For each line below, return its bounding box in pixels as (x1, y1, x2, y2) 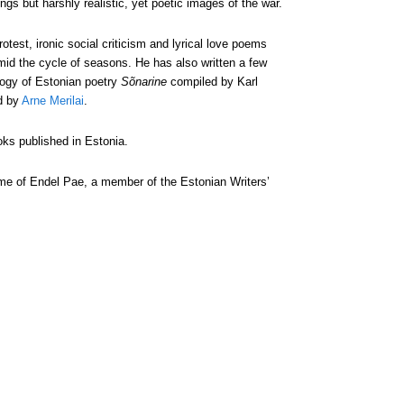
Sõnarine (121, 75, 167, 88)
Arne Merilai (22, 94, 84, 107)
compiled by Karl (167, 75, 258, 88)
